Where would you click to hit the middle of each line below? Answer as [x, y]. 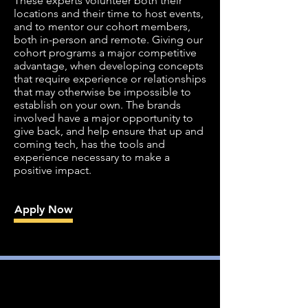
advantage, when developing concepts [109, 66]
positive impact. [53, 170]
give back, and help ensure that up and [109, 131]
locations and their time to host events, [109, 13]
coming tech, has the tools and [89, 144]
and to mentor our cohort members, [102, 26]
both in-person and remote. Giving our [108, 40]
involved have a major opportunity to [103, 118]
